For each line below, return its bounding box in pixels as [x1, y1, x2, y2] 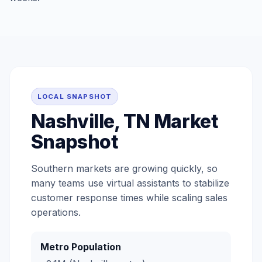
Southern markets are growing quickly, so [31, 163, 218, 174]
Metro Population [40, 241, 121, 253]
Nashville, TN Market [31, 110, 219, 133]
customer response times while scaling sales [31, 192, 227, 204]
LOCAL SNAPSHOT [37, 92, 112, 101]
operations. [31, 206, 81, 218]
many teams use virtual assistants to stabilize [31, 177, 229, 189]
